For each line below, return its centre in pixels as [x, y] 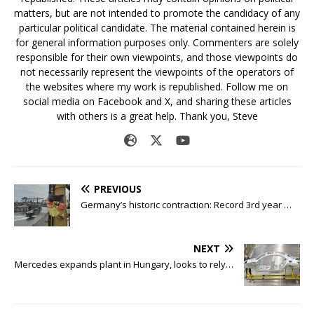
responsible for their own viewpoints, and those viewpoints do [157, 57]
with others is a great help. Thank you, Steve [157, 116]
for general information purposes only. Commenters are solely [157, 42]
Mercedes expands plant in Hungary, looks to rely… [124, 264]
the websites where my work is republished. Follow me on [157, 86]
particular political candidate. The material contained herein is [157, 27]
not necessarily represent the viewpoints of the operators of [157, 71]
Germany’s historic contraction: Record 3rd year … [186, 204]
